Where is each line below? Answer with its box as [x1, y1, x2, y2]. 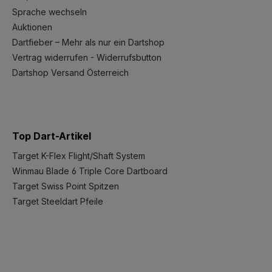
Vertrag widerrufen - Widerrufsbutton [12, 52, 161, 63]
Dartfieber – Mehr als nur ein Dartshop [12, 37, 165, 47]
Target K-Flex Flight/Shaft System [12, 151, 145, 161]
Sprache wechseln [12, 7, 87, 17]
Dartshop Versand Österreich [12, 67, 129, 78]
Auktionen [12, 22, 52, 32]
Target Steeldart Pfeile [12, 196, 103, 206]
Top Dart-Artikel [12, 130, 91, 142]
